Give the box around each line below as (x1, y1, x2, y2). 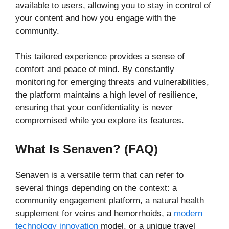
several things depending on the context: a (15, 182, 177, 193)
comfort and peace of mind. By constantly (15, 64, 174, 75)
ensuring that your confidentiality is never (15, 103, 173, 113)
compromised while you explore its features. (15, 116, 184, 126)
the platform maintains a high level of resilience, (15, 90, 198, 100)
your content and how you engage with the (15, 13, 176, 23)
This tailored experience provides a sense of (15, 52, 185, 62)
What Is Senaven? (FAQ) (15, 142, 158, 156)
